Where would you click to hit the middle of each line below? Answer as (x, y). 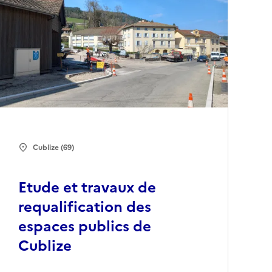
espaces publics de (85, 227)
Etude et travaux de (87, 188)
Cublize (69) (54, 148)
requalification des (85, 207)
